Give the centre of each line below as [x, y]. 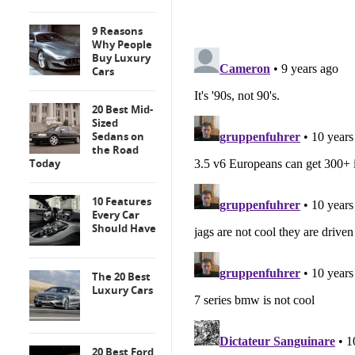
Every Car [116, 215]
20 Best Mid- [122, 109]
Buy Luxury [121, 58]
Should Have [124, 228]
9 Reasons [117, 31]
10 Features [122, 201]
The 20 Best [121, 277]
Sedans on [118, 136]
